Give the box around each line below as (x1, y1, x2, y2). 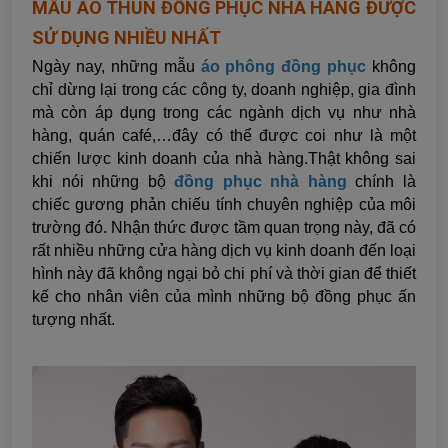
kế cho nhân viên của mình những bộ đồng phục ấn (32, 288, 416, 306)
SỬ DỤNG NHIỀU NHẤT (32, 27, 221, 49)
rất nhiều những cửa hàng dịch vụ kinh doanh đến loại (32, 242, 416, 260)
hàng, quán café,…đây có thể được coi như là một (32, 127, 416, 145)
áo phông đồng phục (200, 58, 367, 76)
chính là (355, 173, 417, 191)
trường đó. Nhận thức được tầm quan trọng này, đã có (32, 219, 416, 237)
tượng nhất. (32, 311, 115, 329)
